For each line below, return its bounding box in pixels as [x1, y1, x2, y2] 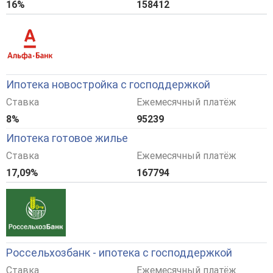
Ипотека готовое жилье [6, 132, 128, 145]
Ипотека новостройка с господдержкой [6, 78, 210, 91]
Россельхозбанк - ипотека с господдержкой [6, 246, 232, 260]
